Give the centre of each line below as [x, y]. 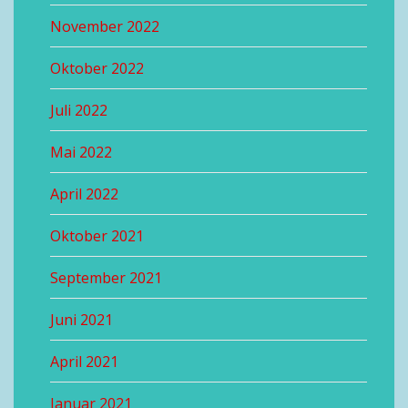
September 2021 [106, 277]
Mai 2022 [81, 152]
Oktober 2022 [97, 68]
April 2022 [84, 194]
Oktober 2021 [97, 235]
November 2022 [105, 26]
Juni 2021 [82, 319]
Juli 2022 [79, 110]
